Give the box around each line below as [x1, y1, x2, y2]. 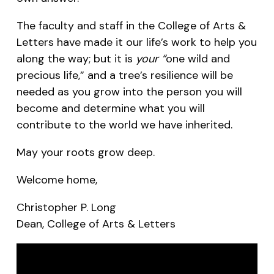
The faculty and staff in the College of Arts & [16, 18, 246, 34]
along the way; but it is [16, 51, 136, 67]
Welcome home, [16, 172, 97, 188]
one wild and [165, 51, 230, 67]
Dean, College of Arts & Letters [16, 217, 176, 232]
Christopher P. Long [16, 200, 116, 215]
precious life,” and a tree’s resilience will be [16, 68, 233, 83]
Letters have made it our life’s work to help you [16, 35, 257, 50]
